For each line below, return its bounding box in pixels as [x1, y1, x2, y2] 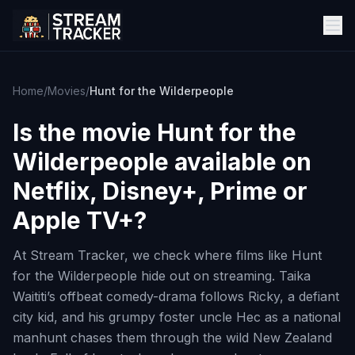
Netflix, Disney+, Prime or [13, 177, 307, 205]
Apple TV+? [13, 206, 147, 235]
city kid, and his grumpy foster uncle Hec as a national [13, 309, 341, 325]
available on [169, 147, 311, 176]
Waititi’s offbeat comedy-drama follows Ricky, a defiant [13, 288, 339, 304]
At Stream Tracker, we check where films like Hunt [13, 247, 322, 263]
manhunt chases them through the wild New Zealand [13, 330, 332, 345]
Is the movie [13, 118, 157, 147]
